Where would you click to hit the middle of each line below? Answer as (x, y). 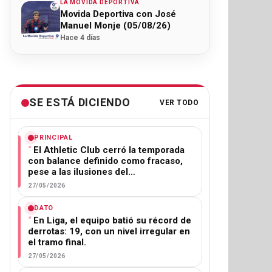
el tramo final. (57, 242)
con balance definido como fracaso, (105, 161)
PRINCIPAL (53, 138)
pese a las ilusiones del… (82, 172)
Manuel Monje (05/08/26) (115, 25)
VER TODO (179, 102)
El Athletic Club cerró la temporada (109, 150)
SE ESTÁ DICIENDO (80, 102)
